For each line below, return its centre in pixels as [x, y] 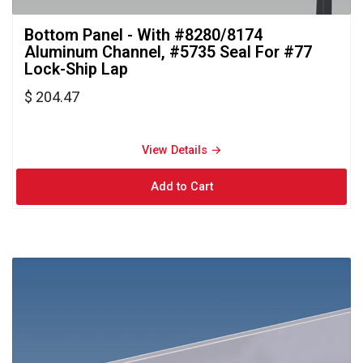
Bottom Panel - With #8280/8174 [143, 35]
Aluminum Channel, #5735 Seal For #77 [168, 52]
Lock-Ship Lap [76, 69]
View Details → [181, 150]
